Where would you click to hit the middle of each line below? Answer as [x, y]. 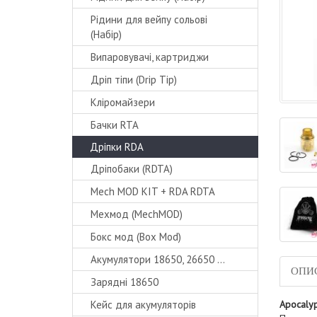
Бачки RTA [115, 125]
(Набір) [106, 34]
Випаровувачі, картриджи [150, 57]
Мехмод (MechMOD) [137, 214]
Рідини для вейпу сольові [149, 19]
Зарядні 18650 [125, 282]
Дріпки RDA [117, 147]
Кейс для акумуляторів [143, 305]
